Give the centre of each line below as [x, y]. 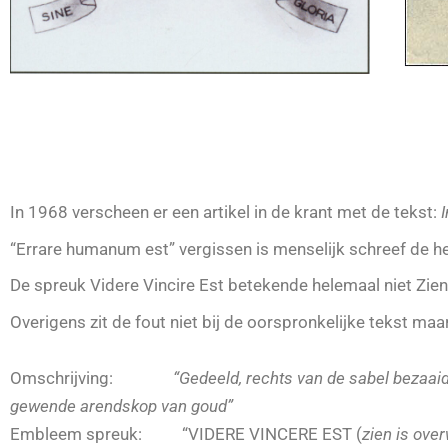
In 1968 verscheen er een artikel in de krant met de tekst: [225, 212]
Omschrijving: [91, 378]
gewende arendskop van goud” [121, 406]
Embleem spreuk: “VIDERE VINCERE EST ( [186, 434]
